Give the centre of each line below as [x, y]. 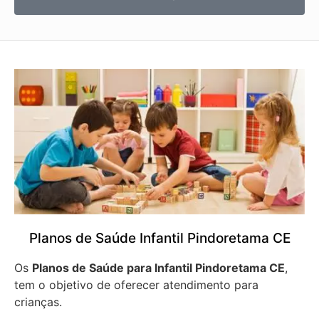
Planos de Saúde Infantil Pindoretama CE [159, 238]
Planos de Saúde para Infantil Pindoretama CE [158, 267]
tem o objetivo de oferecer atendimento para [136, 284]
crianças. [40, 302]
